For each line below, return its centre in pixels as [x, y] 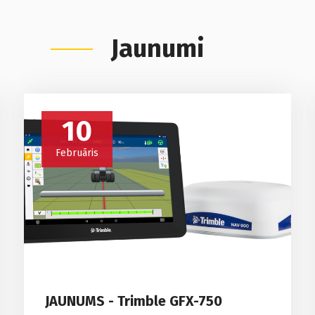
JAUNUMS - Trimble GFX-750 [133, 301]
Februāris [77, 153]
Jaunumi [157, 49]
